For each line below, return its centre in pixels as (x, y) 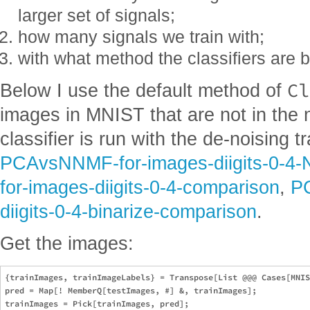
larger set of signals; (97, 15)
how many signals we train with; (141, 36)
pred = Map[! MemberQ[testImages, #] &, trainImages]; (131, 290)
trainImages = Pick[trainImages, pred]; (97, 303)
